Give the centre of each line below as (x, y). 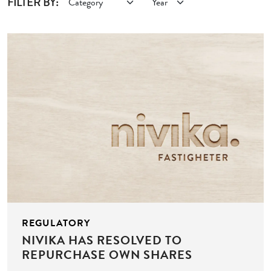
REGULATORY (56, 223)
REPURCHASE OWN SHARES (107, 255)
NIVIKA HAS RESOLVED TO (102, 240)
